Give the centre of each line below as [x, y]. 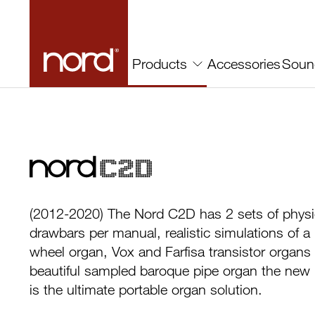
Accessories [244, 63]
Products [160, 64]
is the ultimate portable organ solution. [146, 289]
